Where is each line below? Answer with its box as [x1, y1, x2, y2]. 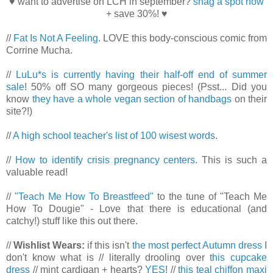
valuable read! [6, 167, 68, 178]
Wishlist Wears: [13, 240, 88, 251]
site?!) [6, 106, 32, 117]
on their [232, 94, 267, 105]
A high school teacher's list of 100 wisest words [13, 130, 215, 141]
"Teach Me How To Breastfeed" [15, 191, 154, 202]
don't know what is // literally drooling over [6, 252, 210, 263]
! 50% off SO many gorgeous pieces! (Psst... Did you [24, 82, 267, 93]
